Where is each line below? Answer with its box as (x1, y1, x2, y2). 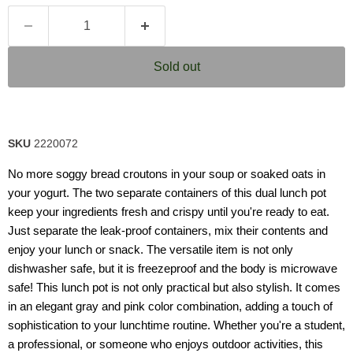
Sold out (153, 60, 200, 73)
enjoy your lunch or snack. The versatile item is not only (8, 243, 293, 256)
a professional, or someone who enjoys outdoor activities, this (8, 337, 323, 351)
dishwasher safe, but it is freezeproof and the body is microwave (8, 262, 337, 275)
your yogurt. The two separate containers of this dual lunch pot (8, 186, 326, 199)
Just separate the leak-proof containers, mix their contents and (8, 224, 328, 237)
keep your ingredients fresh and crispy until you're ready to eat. (8, 205, 329, 218)
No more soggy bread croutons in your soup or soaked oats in (8, 167, 325, 180)
